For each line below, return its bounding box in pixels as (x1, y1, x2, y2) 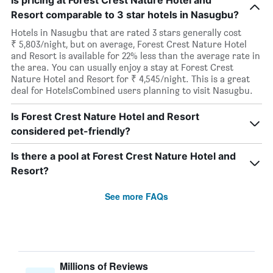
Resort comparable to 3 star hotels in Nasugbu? (11, 9, 239, 21)
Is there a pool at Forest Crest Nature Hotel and (11, 150, 236, 162)
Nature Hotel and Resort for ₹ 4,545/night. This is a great (11, 73, 250, 85)
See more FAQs (105, 190, 168, 202)
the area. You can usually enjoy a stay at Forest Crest (11, 62, 233, 73)
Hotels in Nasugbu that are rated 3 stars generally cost (11, 27, 241, 38)
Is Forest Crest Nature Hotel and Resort (11, 110, 199, 122)
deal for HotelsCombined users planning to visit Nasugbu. (11, 85, 253, 96)
